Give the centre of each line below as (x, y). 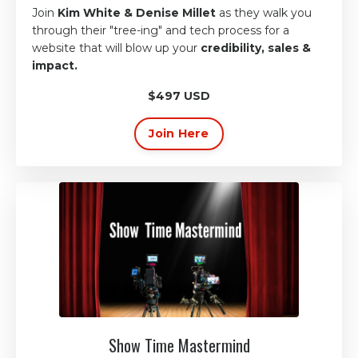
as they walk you (265, 12)
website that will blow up (102, 48)
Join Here (179, 133)
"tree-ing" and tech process (185, 30)
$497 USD (179, 95)
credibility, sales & (256, 48)
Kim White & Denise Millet (137, 12)
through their (71, 30)
